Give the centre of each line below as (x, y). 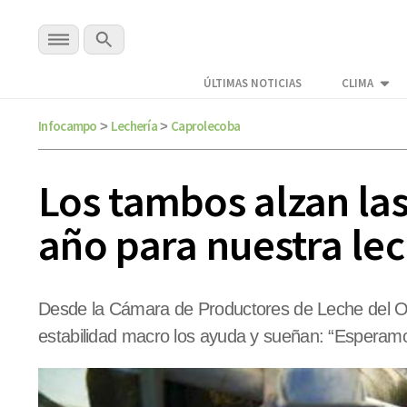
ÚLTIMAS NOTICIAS (253, 84)
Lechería (134, 126)
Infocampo (68, 126)
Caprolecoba (205, 126)
